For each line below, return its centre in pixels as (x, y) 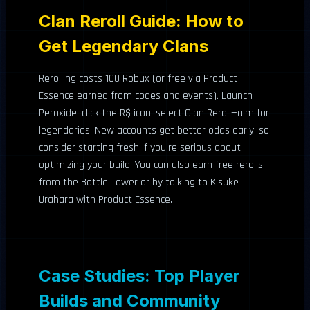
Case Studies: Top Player (139, 275)
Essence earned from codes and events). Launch (146, 95)
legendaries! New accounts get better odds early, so (154, 130)
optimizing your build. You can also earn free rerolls (151, 165)
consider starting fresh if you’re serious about (140, 147)
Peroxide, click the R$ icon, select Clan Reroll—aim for (154, 113)
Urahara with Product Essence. (106, 199)
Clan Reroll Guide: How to (141, 21)
